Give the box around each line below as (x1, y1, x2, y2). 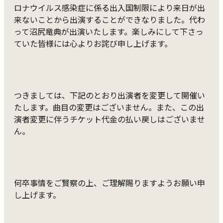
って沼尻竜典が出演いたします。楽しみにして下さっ (14, 25, 204, 37)
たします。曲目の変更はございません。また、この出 (14, 101, 204, 113)
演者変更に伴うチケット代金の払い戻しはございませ (14, 112, 205, 125)
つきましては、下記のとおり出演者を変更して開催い (14, 89, 205, 101)
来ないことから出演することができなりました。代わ (14, 13, 205, 25)
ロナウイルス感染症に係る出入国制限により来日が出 (14, 1, 205, 13)
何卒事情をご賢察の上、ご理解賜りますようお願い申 (14, 176, 205, 189)
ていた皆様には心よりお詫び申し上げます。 (14, 37, 172, 49)
